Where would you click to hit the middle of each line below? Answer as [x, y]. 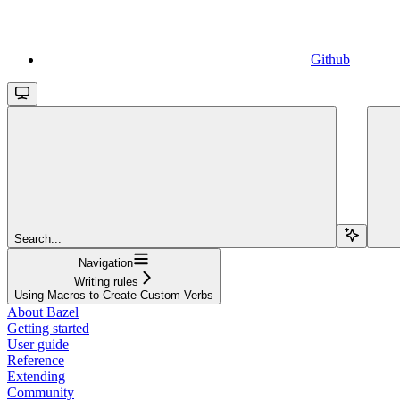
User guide [38, 344]
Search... [38, 238]
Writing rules [106, 281]
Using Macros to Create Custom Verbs [114, 295]
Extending [36, 376]
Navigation [106, 262]
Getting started [48, 328]
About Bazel [43, 312]
